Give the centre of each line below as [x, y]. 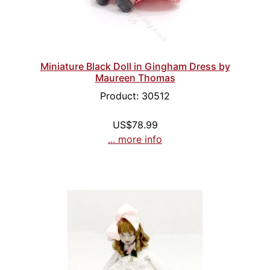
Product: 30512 [135, 96]
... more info [135, 140]
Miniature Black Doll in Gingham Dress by [135, 67]
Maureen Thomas [135, 78]
